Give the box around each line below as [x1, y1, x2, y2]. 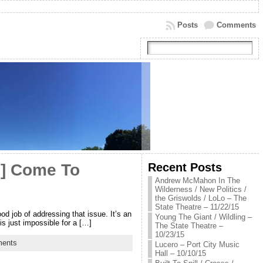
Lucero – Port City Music [154, 240, 240, 249]
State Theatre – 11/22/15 [154, 203, 239, 211]
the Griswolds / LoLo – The [154, 194, 247, 203]
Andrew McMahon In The [154, 176, 240, 185]
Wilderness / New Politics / [154, 185, 247, 194]
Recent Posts [147, 160, 222, 174]
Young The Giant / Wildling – [154, 213, 252, 221]
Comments [216, 21, 256, 29]
